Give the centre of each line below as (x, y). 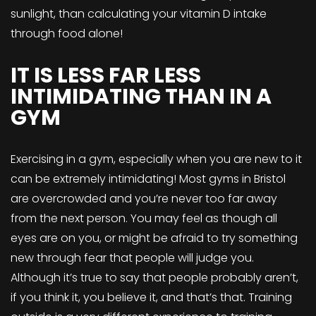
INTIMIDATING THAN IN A (141, 96)
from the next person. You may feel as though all (144, 218)
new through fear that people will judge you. (132, 257)
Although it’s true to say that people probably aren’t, (154, 277)
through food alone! (67, 33)
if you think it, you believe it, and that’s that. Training (151, 297)
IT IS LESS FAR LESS (106, 75)
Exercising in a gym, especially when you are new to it (156, 159)
